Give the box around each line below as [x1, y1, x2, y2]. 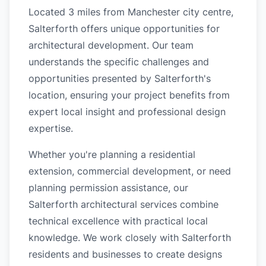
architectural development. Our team [28, 39, 194, 51]
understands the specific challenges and [28, 56, 209, 68]
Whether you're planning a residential [28, 148, 195, 160]
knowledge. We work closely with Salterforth [28, 232, 231, 243]
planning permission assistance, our [28, 182, 188, 194]
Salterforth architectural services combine [28, 198, 218, 210]
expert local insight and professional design [28, 106, 226, 118]
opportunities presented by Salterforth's [28, 72, 211, 84]
